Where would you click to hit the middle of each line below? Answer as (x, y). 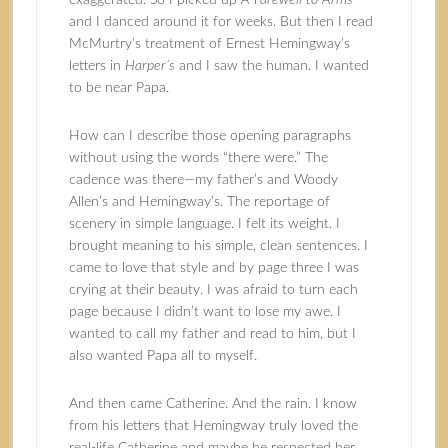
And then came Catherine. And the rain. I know (212, 404)
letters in (96, 66)
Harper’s (149, 66)
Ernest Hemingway (283, 44)
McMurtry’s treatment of (147, 44)
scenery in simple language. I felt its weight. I (204, 224)
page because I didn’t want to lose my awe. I (204, 312)
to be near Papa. (118, 88)
